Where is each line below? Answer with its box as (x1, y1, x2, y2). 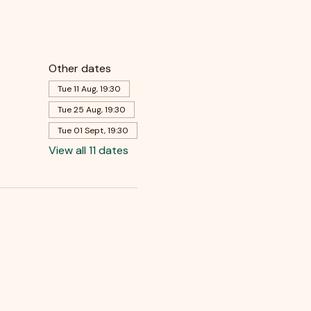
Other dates (48, 61, 111, 76)
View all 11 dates (48, 143, 128, 158)
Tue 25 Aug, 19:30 (57, 104, 126, 115)
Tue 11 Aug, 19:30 (57, 83, 121, 94)
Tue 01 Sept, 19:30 (57, 125, 128, 136)
